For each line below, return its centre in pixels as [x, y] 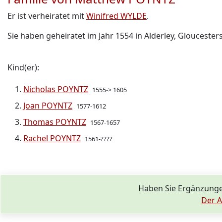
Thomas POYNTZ [55, 122]
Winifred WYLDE [116, 16]
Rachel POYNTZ [52, 138]
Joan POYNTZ [48, 106]
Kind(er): [23, 67]
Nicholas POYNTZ [56, 89]
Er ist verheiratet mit [47, 16]
